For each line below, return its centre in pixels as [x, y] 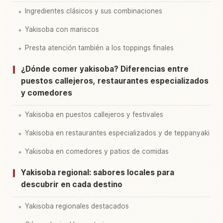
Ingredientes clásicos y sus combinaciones [94, 11]
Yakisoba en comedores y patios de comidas [97, 152]
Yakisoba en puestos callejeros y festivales [94, 115]
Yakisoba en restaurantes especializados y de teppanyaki [117, 133]
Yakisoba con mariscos [62, 30]
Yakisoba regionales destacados [77, 206]
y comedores [47, 93]
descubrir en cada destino [72, 185]
